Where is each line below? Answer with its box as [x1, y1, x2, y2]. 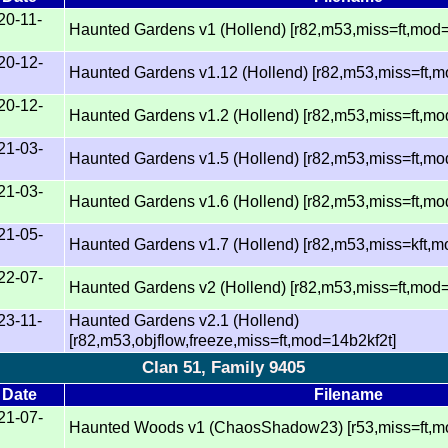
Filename [313, 385, 383, 403]
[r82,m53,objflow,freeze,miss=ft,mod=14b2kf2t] [69, 331, 397, 349]
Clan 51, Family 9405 [142, 357, 306, 377]
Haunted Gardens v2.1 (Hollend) [69, 311, 300, 329]
